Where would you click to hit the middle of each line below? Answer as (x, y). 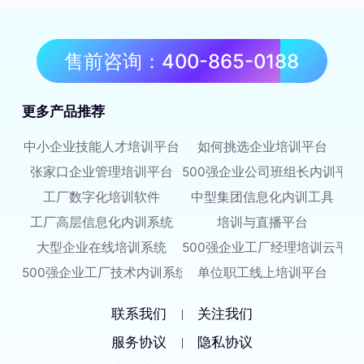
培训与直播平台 (262, 222)
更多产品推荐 (63, 112)
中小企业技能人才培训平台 (102, 147)
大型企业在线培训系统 (102, 247)
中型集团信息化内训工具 (262, 197)
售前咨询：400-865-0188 (182, 61)
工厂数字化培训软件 (102, 197)
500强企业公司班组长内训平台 (271, 172)
